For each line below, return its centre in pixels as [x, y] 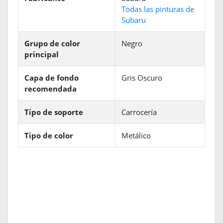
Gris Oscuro [142, 78]
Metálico [136, 136]
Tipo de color [49, 136]
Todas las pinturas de [158, 9]
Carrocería [139, 112]
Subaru [134, 20]
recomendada [51, 89]
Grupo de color [52, 44]
